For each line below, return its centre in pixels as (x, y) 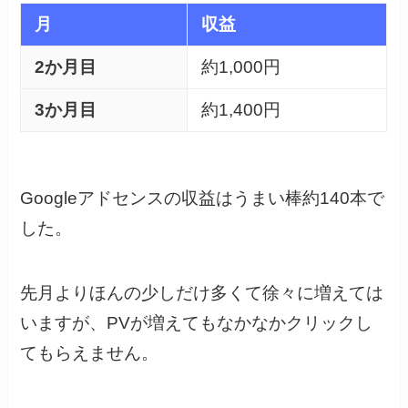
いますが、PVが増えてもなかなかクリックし (197, 322)
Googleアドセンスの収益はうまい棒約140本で (203, 199)
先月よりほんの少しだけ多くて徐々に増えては (202, 292)
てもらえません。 (90, 352)
